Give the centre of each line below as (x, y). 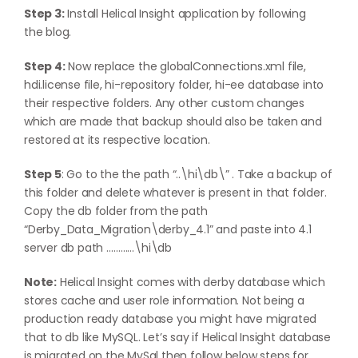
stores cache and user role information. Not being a (164, 300)
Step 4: (45, 66)
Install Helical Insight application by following (185, 14)
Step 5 (43, 174)
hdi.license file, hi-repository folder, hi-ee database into (174, 85)
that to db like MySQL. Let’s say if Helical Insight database (177, 337)
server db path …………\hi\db (98, 248)
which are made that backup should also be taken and (173, 121)
